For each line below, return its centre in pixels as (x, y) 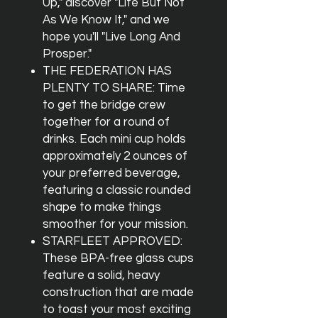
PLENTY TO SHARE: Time (114, 88)
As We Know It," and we (106, 20)
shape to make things (102, 207)
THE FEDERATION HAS (107, 71)
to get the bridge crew (104, 105)
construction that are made (118, 292)
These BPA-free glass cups (118, 258)
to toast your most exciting (117, 309)
